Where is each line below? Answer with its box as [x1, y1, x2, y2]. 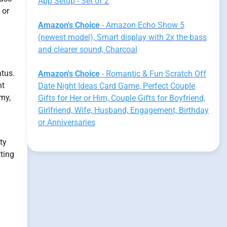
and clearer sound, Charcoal [37, 45, 137, 54]
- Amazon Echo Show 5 [99, 20, 184, 30]
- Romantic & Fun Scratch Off [99, 69, 206, 79]
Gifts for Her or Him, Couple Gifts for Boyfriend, [37, 93, 205, 103]
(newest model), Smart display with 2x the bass [37, 32, 207, 42]
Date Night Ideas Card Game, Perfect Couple [37, 81, 195, 91]
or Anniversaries [37, 118, 95, 127]
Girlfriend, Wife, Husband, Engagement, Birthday [37, 105, 209, 115]
